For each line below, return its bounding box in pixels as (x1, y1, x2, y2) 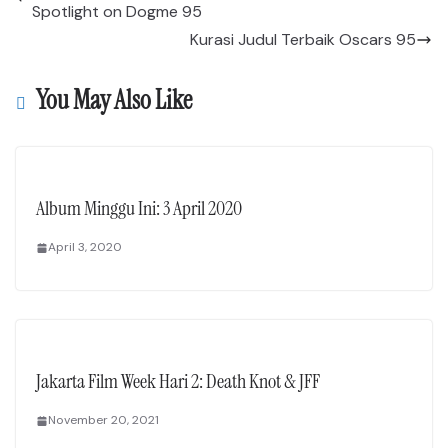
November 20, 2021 (48, 412, 159, 429)
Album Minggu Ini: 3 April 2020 (36, 195, 242, 222)
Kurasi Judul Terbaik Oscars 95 (190, 29, 416, 51)
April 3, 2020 (48, 239, 122, 256)
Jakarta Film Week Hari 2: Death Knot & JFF (36, 368, 320, 395)
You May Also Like (36, 83, 192, 118)
